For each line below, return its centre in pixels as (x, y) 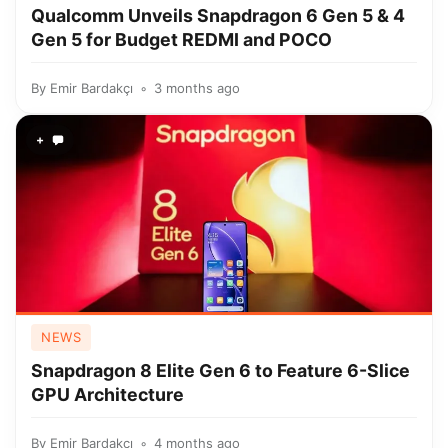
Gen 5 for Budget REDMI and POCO (181, 39)
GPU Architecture (107, 394)
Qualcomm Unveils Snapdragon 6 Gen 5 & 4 (218, 15)
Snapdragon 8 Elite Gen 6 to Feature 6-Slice (220, 370)
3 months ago (197, 88)
